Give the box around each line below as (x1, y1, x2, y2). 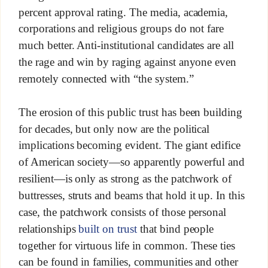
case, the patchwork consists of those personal (18, 205, 227, 218)
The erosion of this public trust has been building (18, 105, 243, 118)
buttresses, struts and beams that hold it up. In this (18, 189, 245, 202)
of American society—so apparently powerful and (18, 156, 245, 169)
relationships (18, 222, 79, 235)
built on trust (78, 222, 137, 235)
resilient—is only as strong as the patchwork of (18, 172, 232, 185)
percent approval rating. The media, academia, (18, 5, 229, 19)
